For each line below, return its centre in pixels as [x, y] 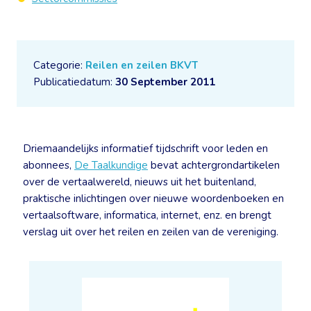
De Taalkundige [111, 165]
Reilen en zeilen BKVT [142, 65]
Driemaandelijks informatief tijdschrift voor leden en [145, 149]
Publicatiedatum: [74, 82]
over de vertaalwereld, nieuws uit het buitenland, [140, 182]
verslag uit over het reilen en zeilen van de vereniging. [151, 232]
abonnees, [49, 165]
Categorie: [59, 65]
